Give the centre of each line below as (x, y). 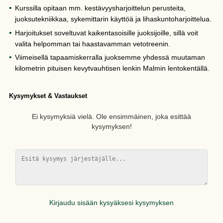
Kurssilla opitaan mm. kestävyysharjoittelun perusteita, (101, 8)
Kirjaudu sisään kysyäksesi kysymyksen (111, 203)
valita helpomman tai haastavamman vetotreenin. (93, 44)
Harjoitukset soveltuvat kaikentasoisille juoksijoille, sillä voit (107, 33)
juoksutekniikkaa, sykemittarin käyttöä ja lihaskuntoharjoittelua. (113, 19)
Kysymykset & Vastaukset (48, 96)
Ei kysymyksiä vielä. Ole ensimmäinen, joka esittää (111, 117)
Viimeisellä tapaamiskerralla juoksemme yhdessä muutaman (110, 57)
